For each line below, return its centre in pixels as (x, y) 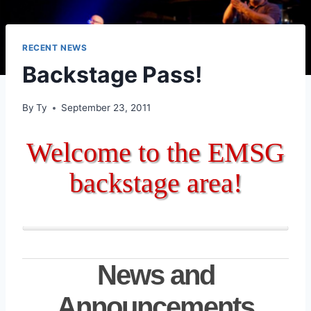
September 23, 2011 (106, 108)
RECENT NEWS (55, 47)
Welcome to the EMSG (155, 153)
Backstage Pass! (112, 74)
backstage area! (155, 183)
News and (155, 275)
